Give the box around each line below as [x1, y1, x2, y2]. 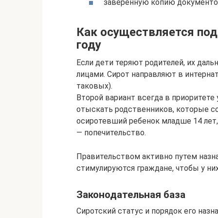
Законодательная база [76, 189, 185, 201]
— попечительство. [76, 128, 146, 138]
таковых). [76, 81, 112, 91]
